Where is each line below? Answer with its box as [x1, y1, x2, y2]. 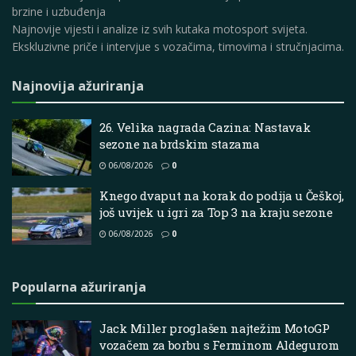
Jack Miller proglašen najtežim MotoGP [99, 319, 330, 336]
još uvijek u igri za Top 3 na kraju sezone [99, 204, 333, 221]
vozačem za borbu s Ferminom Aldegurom [99, 336, 339, 353]
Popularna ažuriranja [12, 277, 146, 296]
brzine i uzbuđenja [12, 3, 106, 19]
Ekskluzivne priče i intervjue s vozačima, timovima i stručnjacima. [12, 38, 344, 54]
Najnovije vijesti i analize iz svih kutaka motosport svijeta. [12, 21, 308, 37]
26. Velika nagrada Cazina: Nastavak [99, 118, 311, 135]
